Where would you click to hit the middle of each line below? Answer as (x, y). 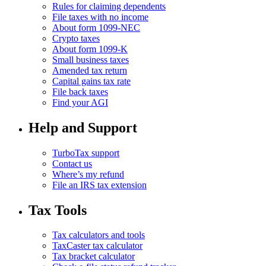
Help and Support (83, 127)
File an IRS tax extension (99, 185)
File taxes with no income (100, 17)
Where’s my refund (88, 174)
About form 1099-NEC (96, 27)
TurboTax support (86, 153)
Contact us (72, 163)
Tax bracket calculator (94, 256)
